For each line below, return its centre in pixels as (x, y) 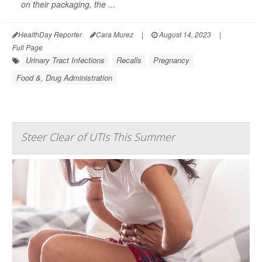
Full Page (27, 47)
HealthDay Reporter (50, 35)
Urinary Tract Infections (65, 60)
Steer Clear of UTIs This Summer (98, 137)
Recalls (129, 60)
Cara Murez (115, 35)
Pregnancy (171, 60)
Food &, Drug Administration (64, 78)
